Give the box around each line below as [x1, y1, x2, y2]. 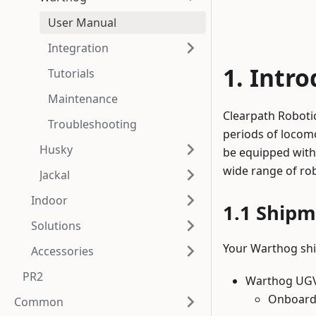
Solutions [31, 218, 81, 233]
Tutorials [48, 66, 95, 81]
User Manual [48, 15, 116, 30]
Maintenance [48, 91, 118, 107]
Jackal [39, 167, 70, 183]
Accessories [31, 243, 94, 259]
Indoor [31, 193, 68, 208]
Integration [48, 40, 109, 56]
